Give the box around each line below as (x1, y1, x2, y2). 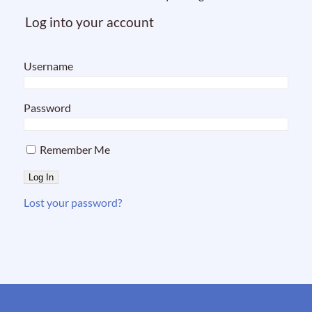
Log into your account (25, 14, 154, 30)
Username (24, 58, 73, 72)
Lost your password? (24, 195, 122, 209)
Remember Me (38, 142, 110, 156)
